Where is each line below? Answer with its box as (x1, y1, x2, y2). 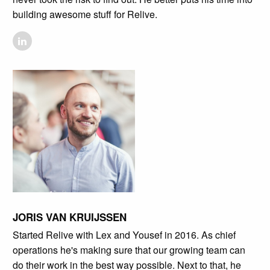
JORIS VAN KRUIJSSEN (12, 210, 127, 225)
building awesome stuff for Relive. (12, 7, 157, 21)
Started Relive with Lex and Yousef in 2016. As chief (12, 228, 236, 242)
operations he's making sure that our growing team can (12, 243, 245, 257)
